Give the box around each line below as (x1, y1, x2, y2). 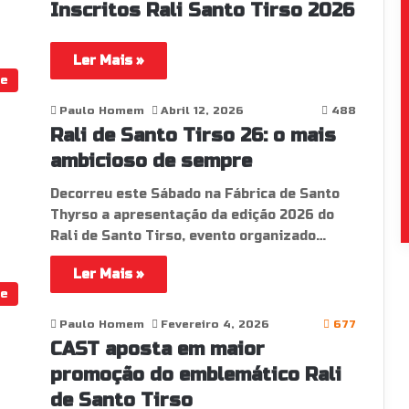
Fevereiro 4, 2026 (160, 318, 269, 330)
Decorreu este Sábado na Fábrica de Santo (49, 186, 340, 202)
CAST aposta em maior (49, 338, 265, 361)
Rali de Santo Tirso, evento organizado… (49, 228, 326, 244)
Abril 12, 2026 (160, 104, 244, 117)
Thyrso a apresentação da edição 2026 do (49, 207, 334, 223)
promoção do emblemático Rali (49, 363, 341, 386)
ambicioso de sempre (49, 150, 252, 173)
